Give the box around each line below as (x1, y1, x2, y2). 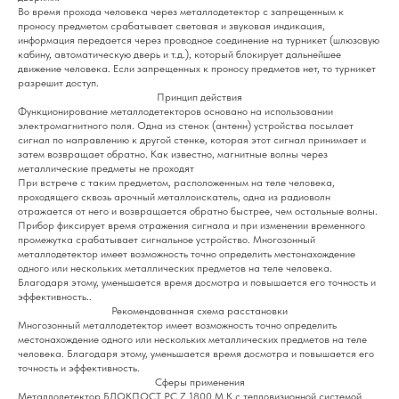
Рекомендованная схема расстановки (111, 305, 288, 318)
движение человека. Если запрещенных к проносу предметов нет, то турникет (18, 62, 376, 76)
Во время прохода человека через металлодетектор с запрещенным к (18, 5, 344, 19)
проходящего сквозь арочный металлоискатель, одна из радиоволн (18, 191, 330, 204)
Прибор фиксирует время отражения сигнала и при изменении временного (18, 219, 365, 232)
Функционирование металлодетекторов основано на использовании (18, 105, 333, 118)
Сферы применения (154, 376, 245, 389)
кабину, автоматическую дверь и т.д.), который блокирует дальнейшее (18, 48, 341, 61)
